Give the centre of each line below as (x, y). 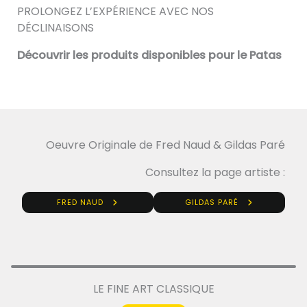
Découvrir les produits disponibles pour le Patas (149, 56)
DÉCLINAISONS (56, 28)
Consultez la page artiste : (215, 172)
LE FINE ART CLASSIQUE (153, 289)
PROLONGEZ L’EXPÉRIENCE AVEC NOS (115, 12)
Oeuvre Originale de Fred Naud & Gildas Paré (165, 145)
